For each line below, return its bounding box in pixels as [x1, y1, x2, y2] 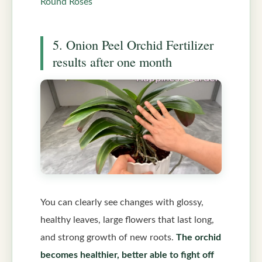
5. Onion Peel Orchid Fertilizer [53, 36, 213, 54]
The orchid [176, 232, 221, 242]
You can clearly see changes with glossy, [40, 197, 204, 207]
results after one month [53, 53, 172, 71]
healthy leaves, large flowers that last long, [40, 215, 214, 225]
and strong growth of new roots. [40, 232, 176, 242]
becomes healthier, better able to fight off [40, 250, 214, 260]
